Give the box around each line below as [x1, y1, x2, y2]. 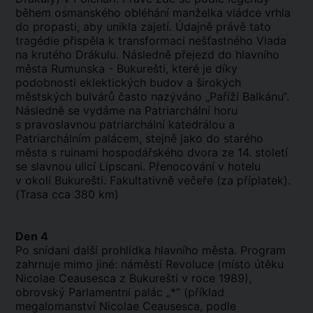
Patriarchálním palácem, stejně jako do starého [15, 131, 263, 145]
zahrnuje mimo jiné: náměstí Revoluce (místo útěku [15, 257, 284, 271]
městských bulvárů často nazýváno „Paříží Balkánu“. [15, 89, 289, 103]
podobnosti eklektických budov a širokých [15, 75, 241, 89]
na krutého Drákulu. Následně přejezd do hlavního [15, 48, 279, 61]
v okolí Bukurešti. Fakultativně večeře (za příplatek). [15, 173, 291, 187]
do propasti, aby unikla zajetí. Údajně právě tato [15, 20, 271, 34]
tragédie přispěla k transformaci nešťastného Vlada [15, 34, 286, 48]
